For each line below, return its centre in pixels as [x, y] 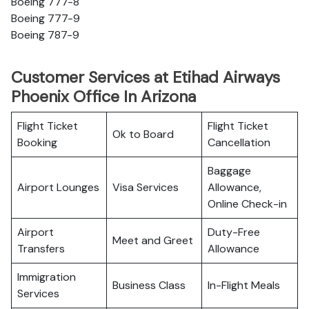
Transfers [41, 249]
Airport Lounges [58, 187]
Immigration [47, 277]
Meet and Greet [153, 240]
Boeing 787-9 [45, 35]
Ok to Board [143, 134]
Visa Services [146, 187]
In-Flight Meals [244, 285]
